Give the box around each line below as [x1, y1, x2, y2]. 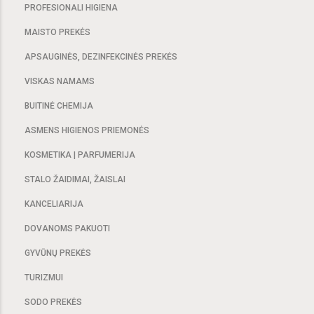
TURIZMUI [25, 273, 63, 283]
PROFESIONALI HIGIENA [25, 3, 118, 13]
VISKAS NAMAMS [25, 76, 95, 87]
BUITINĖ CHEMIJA [25, 101, 93, 111]
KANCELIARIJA [25, 199, 83, 210]
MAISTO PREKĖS [25, 27, 90, 38]
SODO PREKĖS [25, 297, 82, 308]
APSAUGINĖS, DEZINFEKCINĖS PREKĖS [25, 52, 177, 62]
